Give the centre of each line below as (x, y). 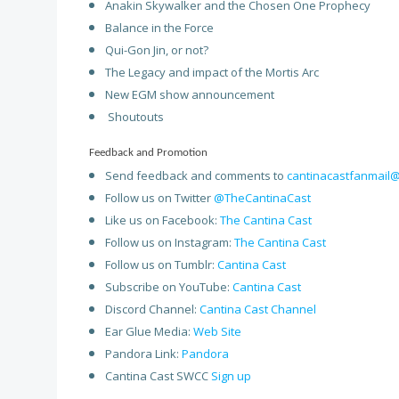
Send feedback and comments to (196, 176)
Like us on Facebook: (163, 220)
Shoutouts (134, 117)
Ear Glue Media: (149, 332)
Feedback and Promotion (147, 153)
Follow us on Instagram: (170, 243)
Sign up (231, 376)
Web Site (217, 332)
